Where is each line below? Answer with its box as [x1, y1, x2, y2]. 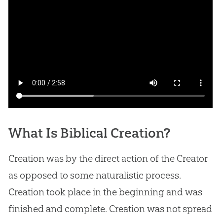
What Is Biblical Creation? [8, 124, 170, 141]
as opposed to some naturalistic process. [8, 169, 181, 181]
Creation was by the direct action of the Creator [8, 152, 207, 164]
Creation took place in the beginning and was [8, 185, 202, 198]
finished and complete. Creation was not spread [8, 202, 212, 215]
